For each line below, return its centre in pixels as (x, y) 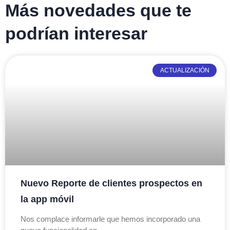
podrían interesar (76, 33)
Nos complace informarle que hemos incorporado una (110, 219)
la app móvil (47, 199)
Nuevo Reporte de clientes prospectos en (111, 183)
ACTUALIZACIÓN (185, 71)
